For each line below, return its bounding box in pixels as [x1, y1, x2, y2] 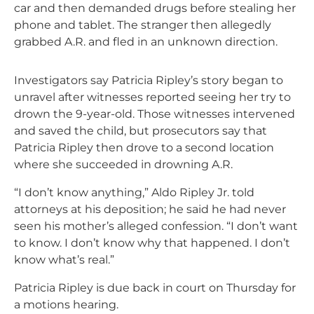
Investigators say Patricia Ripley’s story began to [14, 73, 283, 87]
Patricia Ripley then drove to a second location [14, 140, 274, 154]
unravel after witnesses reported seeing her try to [14, 90, 291, 104]
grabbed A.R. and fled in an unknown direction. [14, 34, 278, 48]
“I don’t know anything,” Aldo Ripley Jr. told [14, 185, 254, 199]
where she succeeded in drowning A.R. [14, 157, 233, 171]
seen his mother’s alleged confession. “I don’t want [14, 219, 298, 233]
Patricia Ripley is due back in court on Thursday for [14, 280, 296, 294]
